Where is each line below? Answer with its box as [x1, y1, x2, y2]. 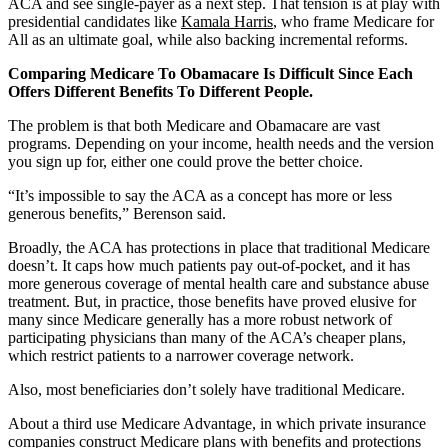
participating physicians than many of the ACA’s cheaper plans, [8, 328, 406, 346]
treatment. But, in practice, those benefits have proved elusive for [8, 292, 416, 310]
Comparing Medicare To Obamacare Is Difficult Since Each [8, 64, 413, 82]
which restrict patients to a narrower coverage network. [8, 346, 354, 364]
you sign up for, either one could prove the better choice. [8, 152, 363, 170]
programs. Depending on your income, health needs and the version [8, 134, 434, 152]
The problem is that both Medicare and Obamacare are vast [8, 116, 380, 134]
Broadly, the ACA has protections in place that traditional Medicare [8, 238, 430, 256]
